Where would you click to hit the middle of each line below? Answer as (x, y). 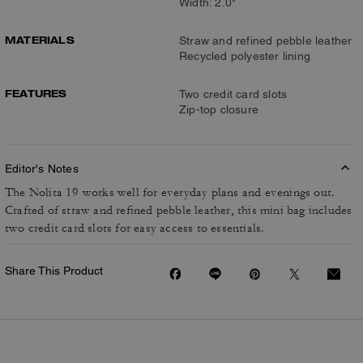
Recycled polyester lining (245, 56)
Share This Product (54, 271)
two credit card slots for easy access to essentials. (135, 228)
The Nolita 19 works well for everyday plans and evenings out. (170, 192)
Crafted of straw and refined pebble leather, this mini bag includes (179, 210)
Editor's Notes (42, 169)
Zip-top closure (219, 109)
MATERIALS (40, 40)
